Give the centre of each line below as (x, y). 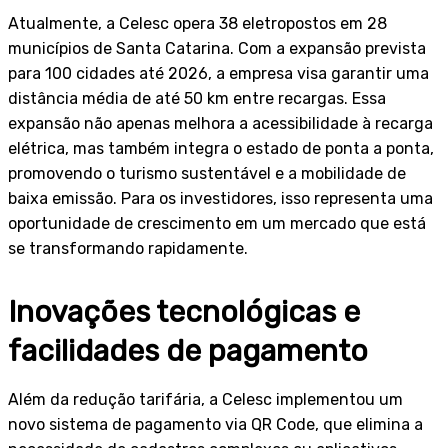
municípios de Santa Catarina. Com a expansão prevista (217, 48)
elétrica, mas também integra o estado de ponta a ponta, (221, 148)
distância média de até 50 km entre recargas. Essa (197, 98)
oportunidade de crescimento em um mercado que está (217, 223)
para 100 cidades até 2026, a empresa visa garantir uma (218, 73)
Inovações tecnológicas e (184, 311)
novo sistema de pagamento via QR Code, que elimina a (215, 424)
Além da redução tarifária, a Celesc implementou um (205, 399)
